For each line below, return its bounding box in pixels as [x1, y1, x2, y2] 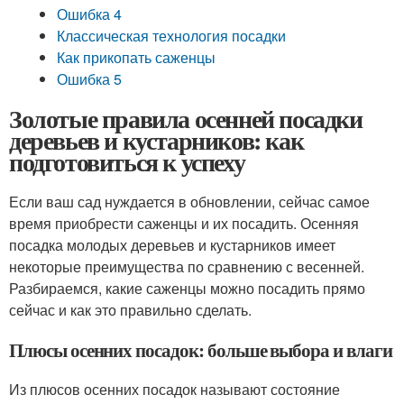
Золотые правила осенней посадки [9, 100, 363, 137]
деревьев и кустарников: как [9, 122, 304, 159]
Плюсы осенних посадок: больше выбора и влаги [9, 336, 392, 363]
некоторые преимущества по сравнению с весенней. [9, 256, 364, 277]
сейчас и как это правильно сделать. [9, 299, 252, 320]
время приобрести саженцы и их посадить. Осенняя [9, 213, 359, 234]
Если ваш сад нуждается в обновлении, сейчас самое [9, 191, 370, 212]
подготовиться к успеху [9, 143, 245, 180]
